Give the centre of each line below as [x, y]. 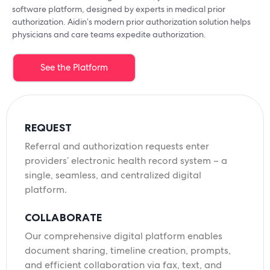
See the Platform [74, 68]
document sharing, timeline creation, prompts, [128, 251]
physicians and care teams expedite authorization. [109, 35]
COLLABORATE [64, 218]
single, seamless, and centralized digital [113, 175]
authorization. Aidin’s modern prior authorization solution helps [131, 22]
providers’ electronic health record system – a [126, 161]
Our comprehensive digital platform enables [124, 236]
